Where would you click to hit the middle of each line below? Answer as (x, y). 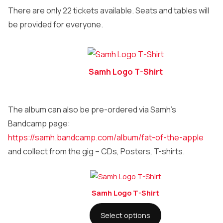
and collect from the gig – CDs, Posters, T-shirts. (96, 152)
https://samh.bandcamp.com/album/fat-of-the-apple (106, 138)
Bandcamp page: (39, 124)
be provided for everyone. (56, 25)
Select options (125, 215)
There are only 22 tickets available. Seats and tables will (109, 11)
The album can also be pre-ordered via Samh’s (92, 110)
